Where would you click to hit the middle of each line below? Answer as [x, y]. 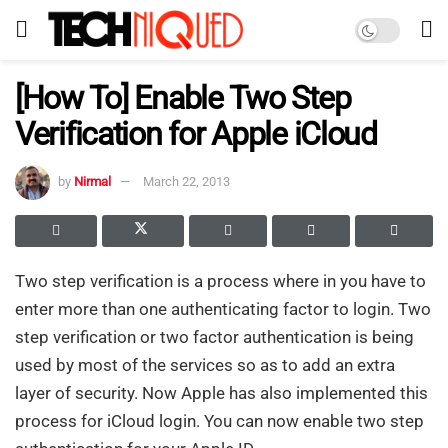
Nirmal [92, 181]
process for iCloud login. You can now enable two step [219, 420]
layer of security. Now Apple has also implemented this [221, 392]
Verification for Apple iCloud [196, 134]
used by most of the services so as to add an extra [205, 364]
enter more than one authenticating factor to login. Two [223, 308]
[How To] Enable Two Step [183, 98]
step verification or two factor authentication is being [214, 336]
